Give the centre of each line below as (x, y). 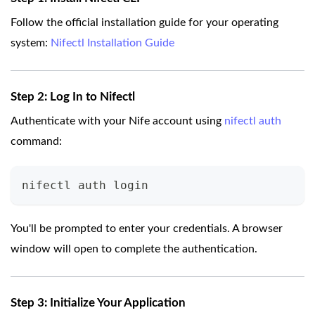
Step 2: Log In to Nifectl (73, 97)
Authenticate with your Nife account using (117, 121)
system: (31, 43)
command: (36, 142)
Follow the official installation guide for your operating (144, 23)
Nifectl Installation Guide (112, 43)
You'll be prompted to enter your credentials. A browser (147, 229)
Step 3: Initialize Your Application (98, 303)
